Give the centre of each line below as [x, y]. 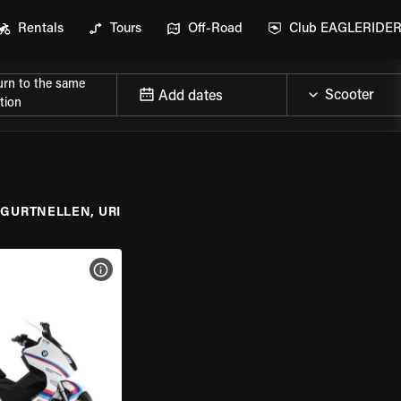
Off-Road [215, 29]
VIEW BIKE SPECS [156, 269]
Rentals [41, 29]
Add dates [191, 96]
